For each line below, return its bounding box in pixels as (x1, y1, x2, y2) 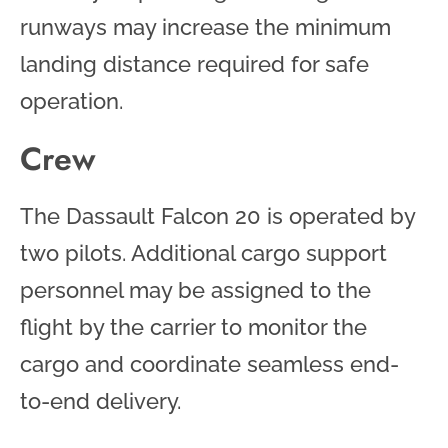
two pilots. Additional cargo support (20, 239, 387, 266)
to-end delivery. (20, 387, 181, 414)
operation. (20, 87, 123, 114)
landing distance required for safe (20, 50, 369, 77)
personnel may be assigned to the (20, 276, 371, 303)
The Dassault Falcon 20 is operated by (20, 202, 415, 229)
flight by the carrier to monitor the (20, 313, 367, 340)
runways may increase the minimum (20, 13, 391, 40)
